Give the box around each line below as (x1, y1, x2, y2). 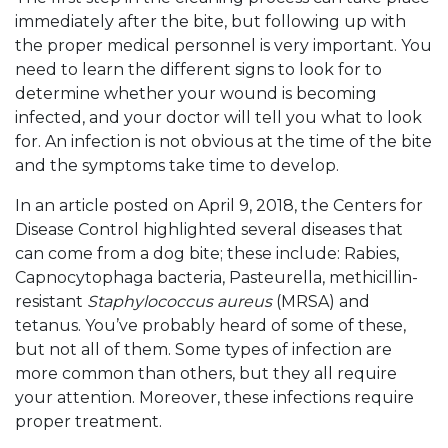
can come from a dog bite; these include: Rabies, (15, 244, 399, 263)
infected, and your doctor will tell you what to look (15, 108, 422, 127)
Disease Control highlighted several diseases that (15, 220, 403, 239)
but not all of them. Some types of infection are (15, 340, 392, 359)
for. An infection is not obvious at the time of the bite (15, 132, 432, 151)
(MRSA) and (272, 292, 370, 311)
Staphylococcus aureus (87, 292, 272, 311)
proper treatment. (15, 412, 162, 431)
